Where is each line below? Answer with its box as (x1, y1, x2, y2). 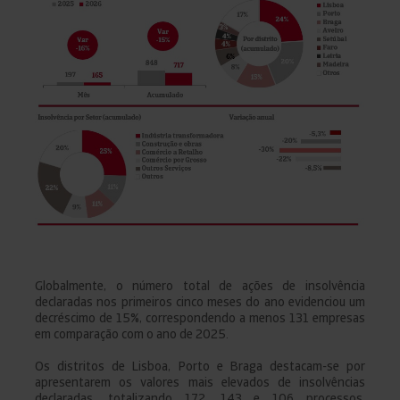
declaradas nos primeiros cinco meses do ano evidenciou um (35, 293, 365, 310)
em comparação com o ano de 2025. (35, 325, 231, 342)
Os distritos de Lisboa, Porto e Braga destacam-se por (35, 357, 365, 374)
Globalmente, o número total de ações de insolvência (35, 277, 365, 294)
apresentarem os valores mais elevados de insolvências (35, 373, 365, 390)
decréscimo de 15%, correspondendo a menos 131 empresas (35, 309, 365, 326)
